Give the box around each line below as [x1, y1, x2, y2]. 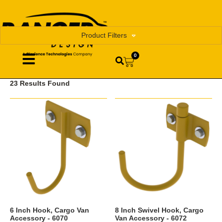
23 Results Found [10, 79, 70, 87]
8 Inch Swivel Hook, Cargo [115, 206, 204, 214]
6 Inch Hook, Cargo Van [10, 206, 89, 214]
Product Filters [81, 31, 127, 39]
